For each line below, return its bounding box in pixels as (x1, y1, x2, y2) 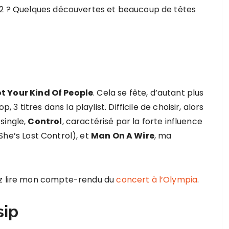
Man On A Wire (90, 130, 154, 142)
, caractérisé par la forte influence (62, 116, 202, 127)
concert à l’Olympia (116, 174, 198, 186)
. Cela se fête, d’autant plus (93, 87, 204, 99)
